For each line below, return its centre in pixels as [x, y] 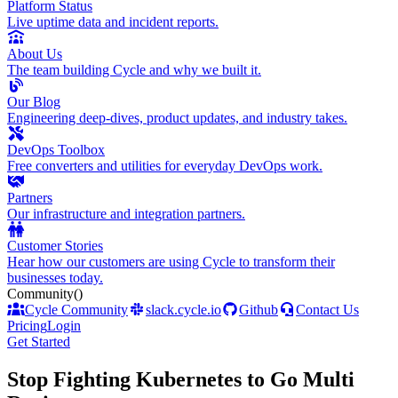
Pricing [27, 326]
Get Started [39, 342]
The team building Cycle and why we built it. [134, 70]
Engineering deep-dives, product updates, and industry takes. [177, 118]
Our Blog [34, 102]
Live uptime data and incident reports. [113, 22]
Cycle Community [76, 310]
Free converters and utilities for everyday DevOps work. [165, 166]
